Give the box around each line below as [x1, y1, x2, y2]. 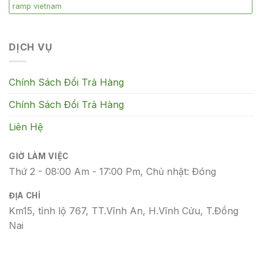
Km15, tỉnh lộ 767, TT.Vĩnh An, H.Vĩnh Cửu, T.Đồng [9, 204, 238, 217]
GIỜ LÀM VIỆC [9, 151, 69, 161]
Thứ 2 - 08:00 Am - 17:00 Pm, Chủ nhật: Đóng [9, 166, 216, 178]
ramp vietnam [12, 1, 62, 11]
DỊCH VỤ [9, 41, 53, 53]
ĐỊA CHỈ [9, 190, 41, 200]
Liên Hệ [9, 121, 43, 133]
